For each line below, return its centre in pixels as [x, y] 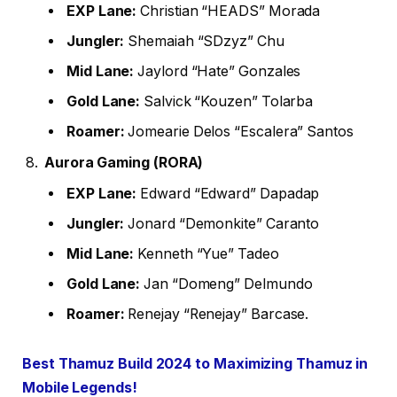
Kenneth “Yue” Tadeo [206, 254]
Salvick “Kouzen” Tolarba [227, 102]
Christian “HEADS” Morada [229, 12]
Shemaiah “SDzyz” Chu [204, 42]
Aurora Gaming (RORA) [124, 163]
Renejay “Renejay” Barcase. [217, 315]
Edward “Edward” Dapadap [228, 194]
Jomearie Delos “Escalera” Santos [239, 132]
